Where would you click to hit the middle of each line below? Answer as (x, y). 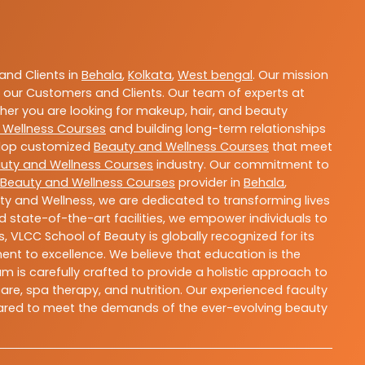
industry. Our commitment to (241, 165)
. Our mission (290, 75)
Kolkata (150, 75)
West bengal (215, 75)
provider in (209, 183)
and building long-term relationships (216, 129)
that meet (301, 147)
